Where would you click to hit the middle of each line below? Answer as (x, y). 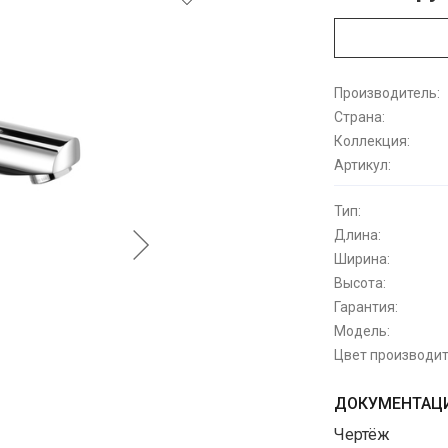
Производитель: (387, 93)
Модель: (362, 331)
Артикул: (362, 165)
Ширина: (362, 259)
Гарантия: (366, 307)
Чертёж (362, 434)
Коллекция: (372, 141)
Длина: (357, 235)
